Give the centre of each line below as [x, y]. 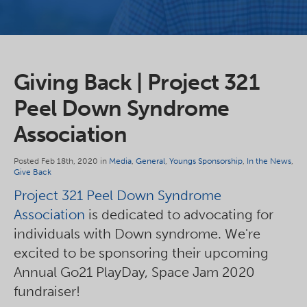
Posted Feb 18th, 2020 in [61, 161]
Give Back [33, 172]
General [150, 161]
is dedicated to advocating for [179, 214]
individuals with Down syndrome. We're [137, 234]
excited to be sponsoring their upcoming [141, 253]
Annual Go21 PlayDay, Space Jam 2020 [134, 272]
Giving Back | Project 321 [136, 82]
